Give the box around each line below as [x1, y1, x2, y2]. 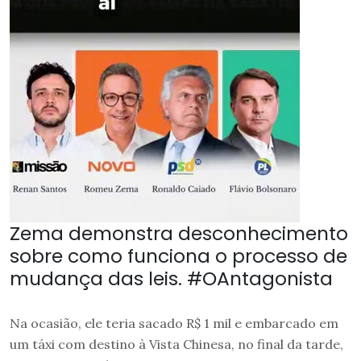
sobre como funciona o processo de [10, 243, 347, 270]
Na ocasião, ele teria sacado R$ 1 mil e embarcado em [10, 315, 338, 332]
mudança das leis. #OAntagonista [10, 265, 333, 293]
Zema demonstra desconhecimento [10, 220, 348, 247]
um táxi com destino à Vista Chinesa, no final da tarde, [10, 336, 343, 353]
